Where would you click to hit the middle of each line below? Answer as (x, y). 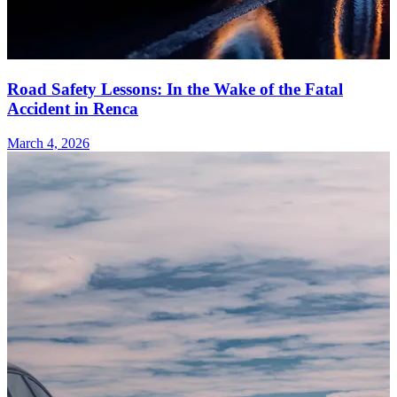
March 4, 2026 (48, 143)
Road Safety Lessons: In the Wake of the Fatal (175, 90)
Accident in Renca (73, 109)
